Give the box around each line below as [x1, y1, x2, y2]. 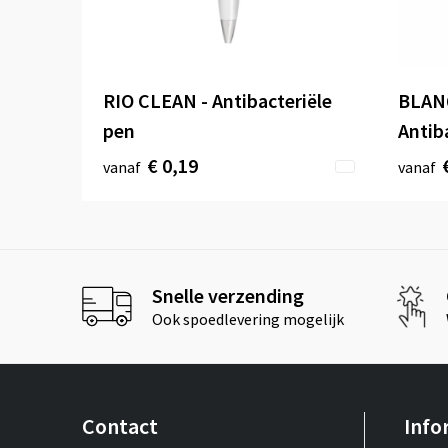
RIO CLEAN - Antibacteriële [102, 87, 332, 113]
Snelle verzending [151, 283, 304, 309]
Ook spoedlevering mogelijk [151, 309, 344, 330]
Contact [81, 411, 158, 440]
